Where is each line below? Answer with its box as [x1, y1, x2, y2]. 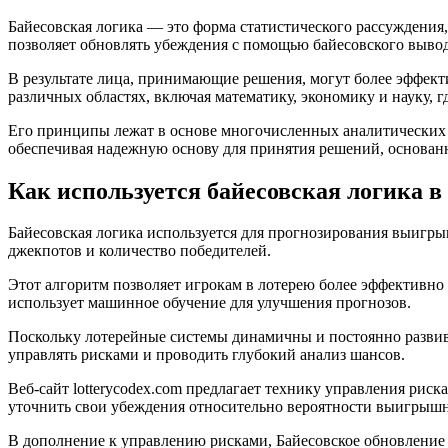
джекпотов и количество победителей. [8, 242, 271, 260]
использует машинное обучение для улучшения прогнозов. [8, 294, 411, 312]
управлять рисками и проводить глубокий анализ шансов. [8, 346, 405, 364]
